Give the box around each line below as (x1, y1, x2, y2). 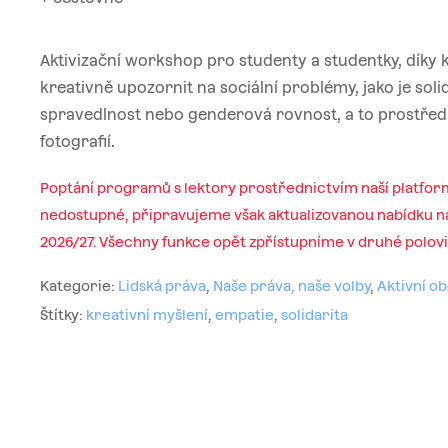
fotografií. (40, 132, 116, 150)
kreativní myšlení (86, 306, 209, 323)
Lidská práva (118, 277, 207, 294)
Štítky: (40, 306, 87, 323)
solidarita (281, 306, 349, 323)
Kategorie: (40, 277, 119, 294)
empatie (215, 306, 275, 323)
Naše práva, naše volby (213, 277, 371, 294)
